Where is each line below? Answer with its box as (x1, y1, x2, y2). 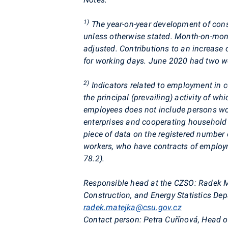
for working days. (83, 56, 147, 66)
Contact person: (83, 215, 141, 224)
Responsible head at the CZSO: (83, 178, 198, 188)
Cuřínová (165, 215, 198, 224)
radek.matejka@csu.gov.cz (83, 203, 182, 212)
